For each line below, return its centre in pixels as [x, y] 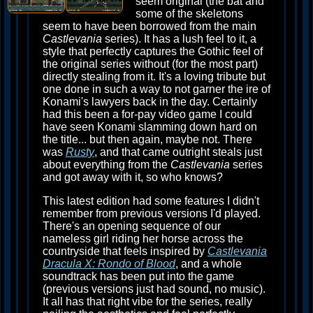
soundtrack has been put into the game [138, 276]
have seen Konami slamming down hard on [150, 127]
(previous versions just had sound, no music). [154, 289]
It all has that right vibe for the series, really [147, 301]
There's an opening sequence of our [132, 226]
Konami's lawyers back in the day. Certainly [150, 102]
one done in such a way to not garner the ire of [156, 89]
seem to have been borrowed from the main [150, 26]
